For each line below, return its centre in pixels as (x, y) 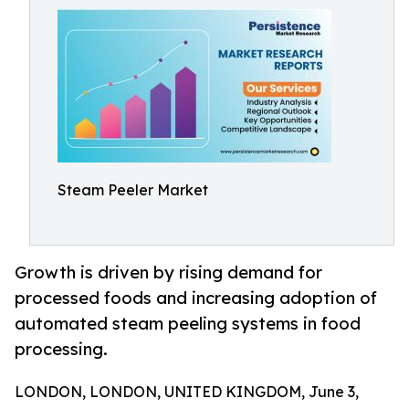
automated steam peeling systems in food (188, 324)
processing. (61, 349)
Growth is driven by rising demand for (168, 273)
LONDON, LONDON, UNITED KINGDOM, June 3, (187, 392)
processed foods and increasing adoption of (196, 298)
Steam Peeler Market (133, 190)
